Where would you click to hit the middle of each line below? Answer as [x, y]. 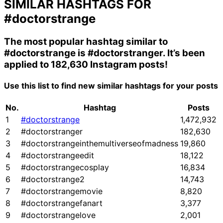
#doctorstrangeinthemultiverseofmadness [100, 144]
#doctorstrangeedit [57, 156]
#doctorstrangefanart [62, 203]
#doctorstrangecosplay [65, 167]
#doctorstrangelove [58, 215]
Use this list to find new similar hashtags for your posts [111, 86]
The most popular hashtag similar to [86, 41]
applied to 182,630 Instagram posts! [86, 64]
